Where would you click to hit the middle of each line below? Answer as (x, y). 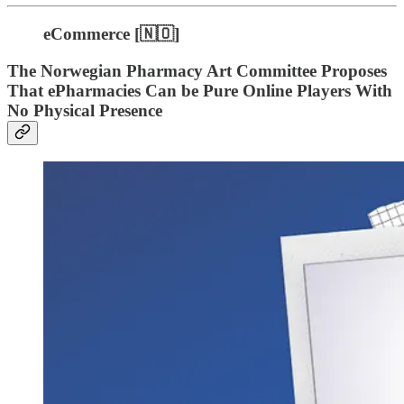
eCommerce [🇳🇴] (111, 34)
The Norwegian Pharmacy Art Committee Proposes (197, 70)
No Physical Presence (85, 110)
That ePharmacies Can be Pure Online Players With (200, 90)
